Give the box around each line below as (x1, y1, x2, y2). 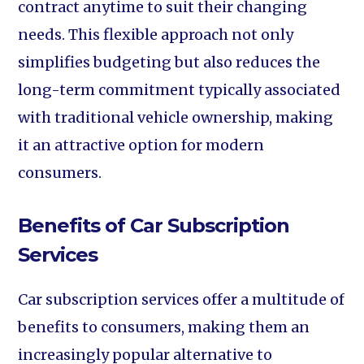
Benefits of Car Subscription (18, 214, 290, 237)
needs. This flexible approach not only (18, 25, 294, 44)
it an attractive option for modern (18, 136, 265, 154)
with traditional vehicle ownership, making (18, 108, 334, 127)
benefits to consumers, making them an (18, 318, 310, 336)
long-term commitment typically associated (18, 80, 341, 99)
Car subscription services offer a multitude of (18, 290, 345, 309)
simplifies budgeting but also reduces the (18, 53, 321, 71)
